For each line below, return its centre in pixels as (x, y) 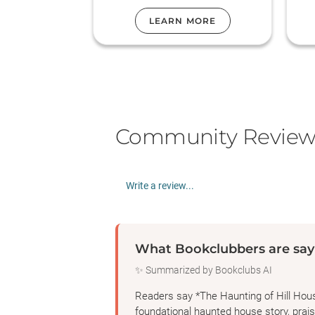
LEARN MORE (182, 21)
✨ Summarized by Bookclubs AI (204, 270)
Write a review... (160, 186)
